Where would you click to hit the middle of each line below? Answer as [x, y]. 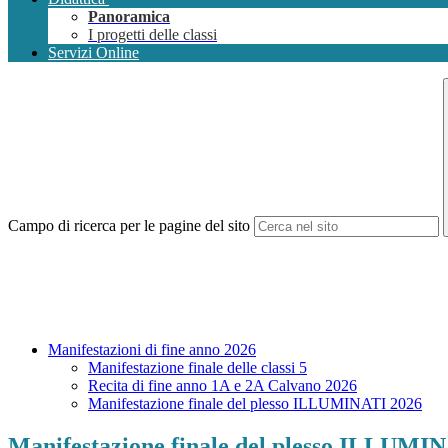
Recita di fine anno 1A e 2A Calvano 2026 [222, 386]
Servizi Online [93, 53]
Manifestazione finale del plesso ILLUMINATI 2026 [255, 404]
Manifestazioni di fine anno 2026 [152, 350]
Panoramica [129, 17]
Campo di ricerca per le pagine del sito [129, 226]
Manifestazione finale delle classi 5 [197, 368]
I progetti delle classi [152, 35]
